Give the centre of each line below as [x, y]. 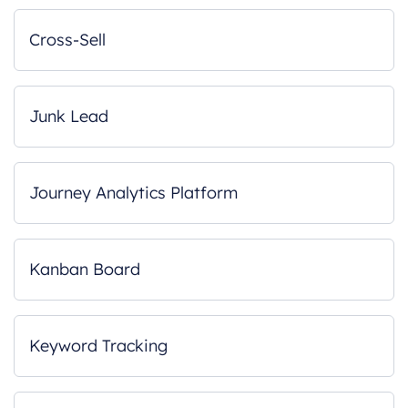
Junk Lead [69, 116]
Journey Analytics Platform [133, 193]
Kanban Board [85, 269]
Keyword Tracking [98, 346]
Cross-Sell [67, 40]
